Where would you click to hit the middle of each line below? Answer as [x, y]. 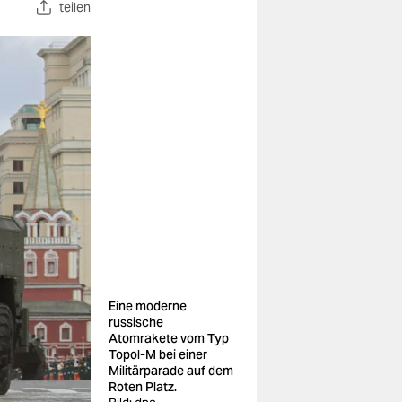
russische [136, 322]
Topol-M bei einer [158, 354]
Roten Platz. [143, 387]
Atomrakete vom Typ [169, 338]
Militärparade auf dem [171, 371]
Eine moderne [148, 306]
